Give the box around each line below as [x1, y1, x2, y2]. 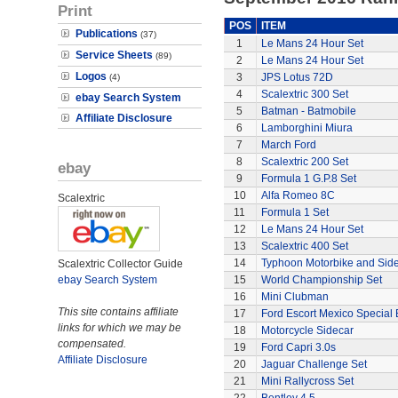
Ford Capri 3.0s [260, 341, 336, 354]
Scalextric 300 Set [260, 88, 348, 100]
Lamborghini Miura [260, 122, 353, 134]
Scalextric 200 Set [260, 155, 348, 168]
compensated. [58, 338, 126, 350]
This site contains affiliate [58, 306, 179, 318]
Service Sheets [76, 49, 153, 61]
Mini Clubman [260, 291, 329, 303]
